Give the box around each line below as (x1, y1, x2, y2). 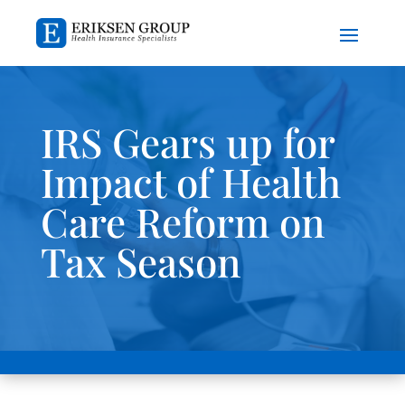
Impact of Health (40, 155, 341, 209)
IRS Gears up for (40, 115, 334, 169)
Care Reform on (40, 194, 325, 249)
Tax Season (40, 234, 241, 288)
